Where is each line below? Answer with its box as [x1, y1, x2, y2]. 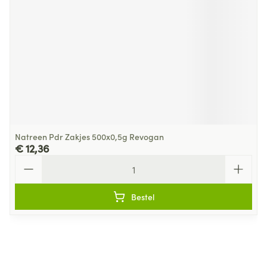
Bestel [131, 191, 154, 203]
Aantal [14, 154, 43, 167]
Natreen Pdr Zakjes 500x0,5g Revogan [15, 131, 164, 142]
